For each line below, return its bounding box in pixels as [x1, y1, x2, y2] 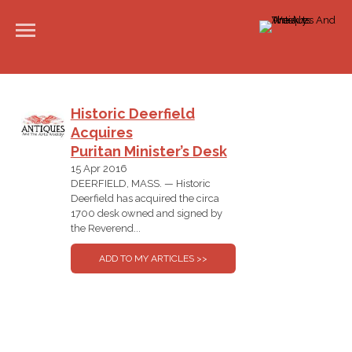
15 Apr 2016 [70, 163, 127, 174]
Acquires [70, 124, 133, 141]
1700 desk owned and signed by [70, 207, 222, 219]
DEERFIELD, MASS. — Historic [70, 178, 211, 189]
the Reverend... [70, 222, 141, 234]
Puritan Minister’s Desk [70, 143, 227, 159]
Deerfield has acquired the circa [70, 192, 219, 204]
